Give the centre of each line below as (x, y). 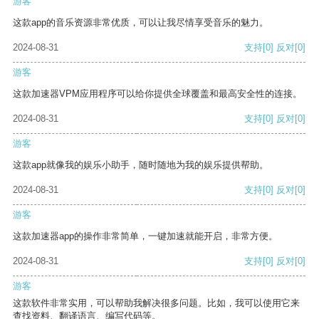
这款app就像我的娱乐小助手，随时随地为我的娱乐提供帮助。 (141, 165)
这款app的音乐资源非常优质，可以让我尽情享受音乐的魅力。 (141, 23)
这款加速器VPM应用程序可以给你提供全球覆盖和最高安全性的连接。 (157, 94)
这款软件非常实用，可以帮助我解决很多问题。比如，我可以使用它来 (156, 303)
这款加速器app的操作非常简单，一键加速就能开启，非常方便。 (145, 236)
